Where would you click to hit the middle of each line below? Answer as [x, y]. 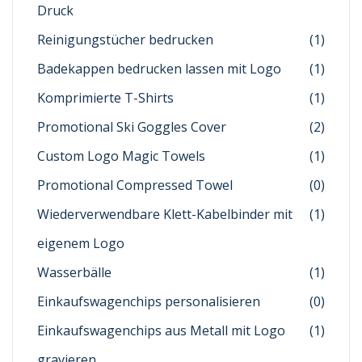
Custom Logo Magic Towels [121, 156]
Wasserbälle [74, 273]
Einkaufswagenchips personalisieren [149, 302]
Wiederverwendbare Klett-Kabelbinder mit [165, 215]
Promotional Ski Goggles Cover [132, 127]
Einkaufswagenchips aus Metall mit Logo [161, 331]
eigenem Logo [81, 244]
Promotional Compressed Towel [135, 185]
